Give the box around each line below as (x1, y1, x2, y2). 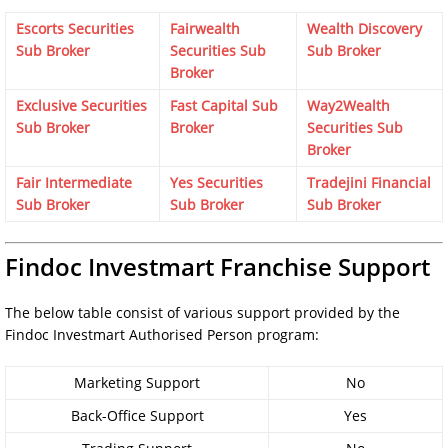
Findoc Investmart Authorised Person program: (5, 324, 319, 344)
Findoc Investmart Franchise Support (5, 249, 430, 283)
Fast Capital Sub (170, 95, 278, 115)
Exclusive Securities (16, 95, 147, 115)
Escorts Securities (16, 18, 134, 38)
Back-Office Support (70, 405, 204, 425)
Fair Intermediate (16, 172, 132, 192)
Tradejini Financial (307, 172, 431, 192)
